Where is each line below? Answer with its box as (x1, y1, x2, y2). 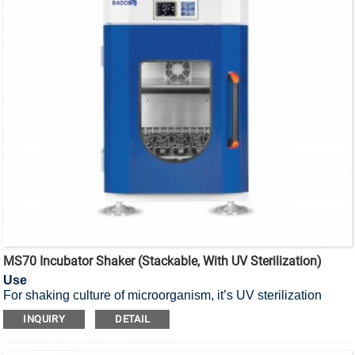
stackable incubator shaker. (3, 303, 157, 317)
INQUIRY (23, 312, 66, 325)
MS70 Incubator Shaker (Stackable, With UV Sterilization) (3, 253, 323, 269)
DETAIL (115, 312, 151, 325)
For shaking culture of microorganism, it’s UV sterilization (3, 288, 323, 302)
